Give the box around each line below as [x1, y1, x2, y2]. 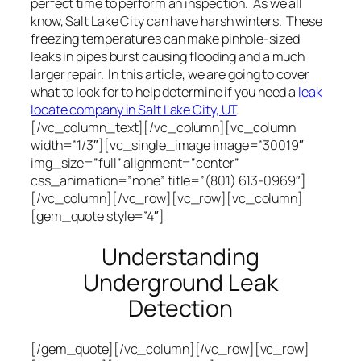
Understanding [102, 240, 259, 272]
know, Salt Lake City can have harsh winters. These [31, 11, 322, 30]
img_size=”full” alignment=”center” [31, 153, 239, 172]
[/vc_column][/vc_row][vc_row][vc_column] [31, 189, 303, 207]
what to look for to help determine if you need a [31, 82, 299, 101]
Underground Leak [83, 266, 278, 298]
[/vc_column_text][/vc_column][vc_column [31, 118, 297, 136]
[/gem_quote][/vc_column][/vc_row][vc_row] [31, 340, 309, 359]
